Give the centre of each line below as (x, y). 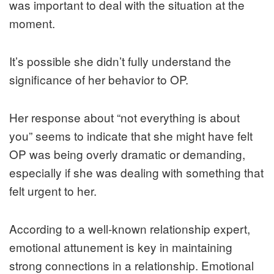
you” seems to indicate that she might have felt (131, 135)
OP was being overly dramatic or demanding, (127, 154)
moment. (32, 23)
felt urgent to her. (53, 190)
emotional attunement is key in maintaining (121, 246)
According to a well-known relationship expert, (130, 228)
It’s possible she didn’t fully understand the (120, 61)
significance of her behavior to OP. (99, 79)
